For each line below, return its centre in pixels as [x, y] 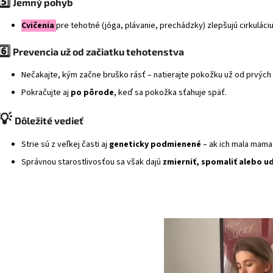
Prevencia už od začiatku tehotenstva [98, 52]
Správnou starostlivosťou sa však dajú [92, 162]
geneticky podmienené [155, 145]
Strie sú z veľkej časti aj [65, 145]
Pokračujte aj [46, 93]
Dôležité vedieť [49, 121]
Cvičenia [39, 26]
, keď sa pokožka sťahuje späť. [170, 93]
